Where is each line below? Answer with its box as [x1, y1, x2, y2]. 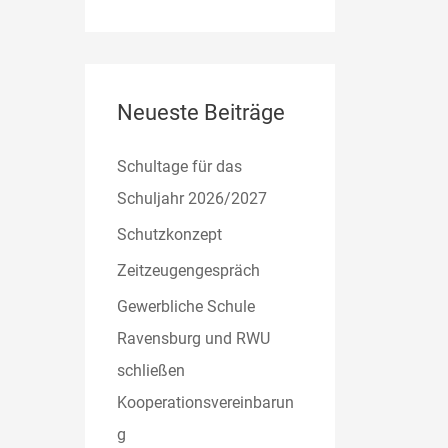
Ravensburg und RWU [117, 328, 271, 348]
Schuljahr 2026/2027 [117, 188, 268, 208]
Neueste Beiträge [117, 99, 286, 125]
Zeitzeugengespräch [117, 260, 261, 280]
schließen [117, 360, 186, 380]
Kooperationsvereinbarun [117, 392, 295, 412]
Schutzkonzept [117, 224, 223, 244]
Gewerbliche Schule [117, 296, 256, 316]
